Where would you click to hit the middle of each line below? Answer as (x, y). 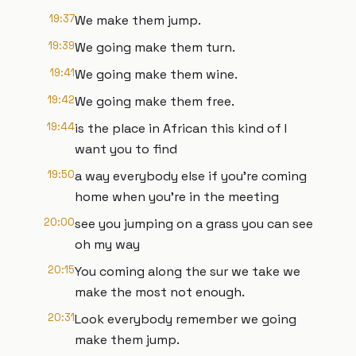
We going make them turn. (155, 47)
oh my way (107, 244)
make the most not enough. (160, 292)
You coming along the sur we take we (188, 271)
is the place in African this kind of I (181, 128)
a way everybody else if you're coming (191, 176)
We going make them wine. (156, 74)
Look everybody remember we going (186, 319)
